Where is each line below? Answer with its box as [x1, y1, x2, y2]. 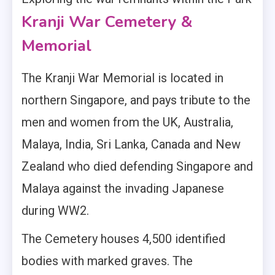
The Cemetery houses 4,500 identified [21, 231, 225, 247]
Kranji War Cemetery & [21, 11, 193, 33]
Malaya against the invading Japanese [21, 181, 224, 196]
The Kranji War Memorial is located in [21, 71, 223, 86]
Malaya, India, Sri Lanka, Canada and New [21, 137, 241, 152]
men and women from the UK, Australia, [21, 115, 233, 130]
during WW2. [21, 203, 89, 219]
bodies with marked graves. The [21, 254, 193, 269]
